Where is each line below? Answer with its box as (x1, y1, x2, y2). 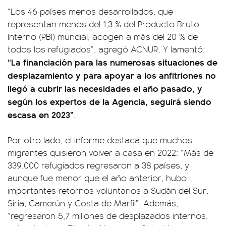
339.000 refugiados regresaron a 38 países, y (8, 159, 189, 171)
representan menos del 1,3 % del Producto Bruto (8, 18, 199, 30)
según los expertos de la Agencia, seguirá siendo (8, 95, 211, 107)
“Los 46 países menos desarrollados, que (8, 5, 173, 17)
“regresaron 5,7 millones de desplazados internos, (8, 209, 208, 221)
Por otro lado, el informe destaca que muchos (8, 134, 192, 146)
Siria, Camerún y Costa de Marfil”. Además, (8, 197, 178, 209)
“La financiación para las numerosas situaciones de (8, 55, 217, 68)
